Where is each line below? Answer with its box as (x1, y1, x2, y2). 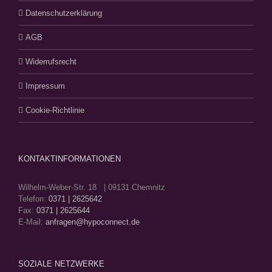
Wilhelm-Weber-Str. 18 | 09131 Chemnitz (18, 183, 165, 192)
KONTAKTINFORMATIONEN (18, 154, 121, 164)
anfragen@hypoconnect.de (46, 217, 140, 227)
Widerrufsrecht (25, 57, 76, 67)
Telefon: (18, 194, 49, 204)
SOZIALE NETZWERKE (18, 259, 104, 269)
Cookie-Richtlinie (25, 106, 84, 115)
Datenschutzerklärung (25, 8, 102, 18)
